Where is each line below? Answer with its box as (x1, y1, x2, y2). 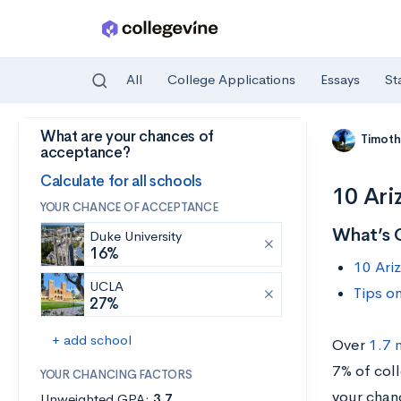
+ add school (52, 331, 132, 348)
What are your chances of (40, 127, 214, 146)
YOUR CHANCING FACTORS (40, 367, 192, 382)
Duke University (90, 227, 182, 244)
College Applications (167, 71, 295, 89)
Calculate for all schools (40, 171, 202, 191)
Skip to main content (19, 132, 145, 149)
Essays (320, 71, 360, 89)
